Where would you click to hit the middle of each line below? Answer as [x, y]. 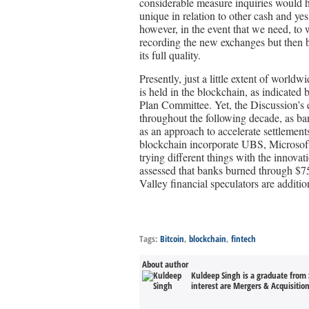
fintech [243, 239]
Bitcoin [172, 239]
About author [165, 264]
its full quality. [170, 55]
